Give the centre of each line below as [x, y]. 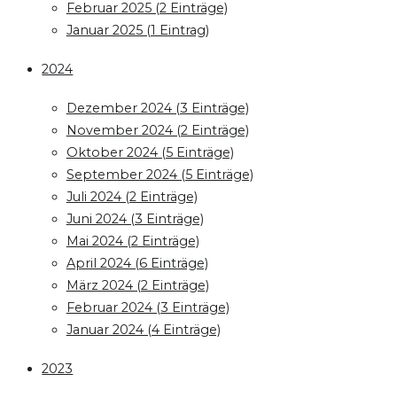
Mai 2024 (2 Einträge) [132, 241]
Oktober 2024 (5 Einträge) [150, 153]
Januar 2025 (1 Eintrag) [137, 30]
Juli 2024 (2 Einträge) [132, 197]
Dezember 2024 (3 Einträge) [157, 109]
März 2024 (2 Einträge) [137, 286]
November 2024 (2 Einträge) [157, 131]
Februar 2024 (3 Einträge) [148, 308]
